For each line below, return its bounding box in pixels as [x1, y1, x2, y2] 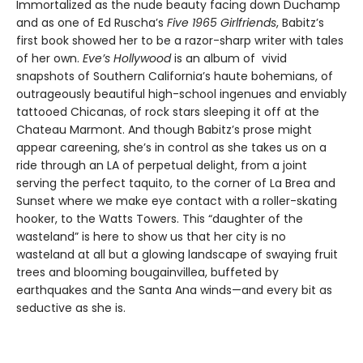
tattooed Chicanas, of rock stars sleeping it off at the [16, 103, 319, 120]
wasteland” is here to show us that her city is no [16, 228, 286, 245]
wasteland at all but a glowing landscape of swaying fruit [16, 246, 338, 263]
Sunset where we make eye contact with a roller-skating [16, 192, 337, 209]
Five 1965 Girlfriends [167, 14, 276, 31]
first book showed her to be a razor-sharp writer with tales [16, 32, 344, 49]
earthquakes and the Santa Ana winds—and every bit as [16, 281, 332, 298]
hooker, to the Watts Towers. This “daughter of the [16, 210, 303, 227]
